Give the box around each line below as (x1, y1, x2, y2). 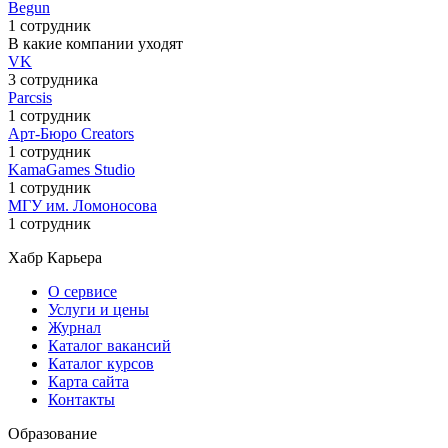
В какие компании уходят (8, 34, 183, 52)
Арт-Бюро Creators (8, 124, 134, 142)
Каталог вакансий (48, 336, 171, 354)
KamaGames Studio (8, 160, 135, 178)
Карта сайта (48, 372, 129, 390)
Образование (8, 424, 97, 442)
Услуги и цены (48, 300, 149, 318)
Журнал (48, 318, 101, 336)
